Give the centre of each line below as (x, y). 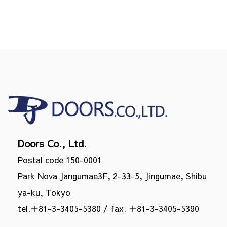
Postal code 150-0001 (60, 160)
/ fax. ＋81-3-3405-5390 (150, 208)
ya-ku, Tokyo (44, 192)
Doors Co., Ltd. (52, 143)
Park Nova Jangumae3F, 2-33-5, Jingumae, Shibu (112, 176)
